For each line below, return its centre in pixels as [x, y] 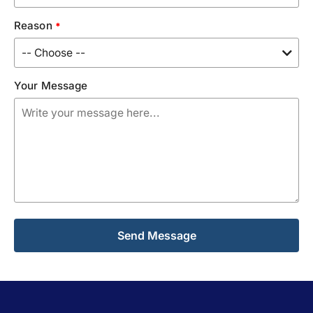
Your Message [51, 86]
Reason [35, 26]
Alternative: [44, 258]
